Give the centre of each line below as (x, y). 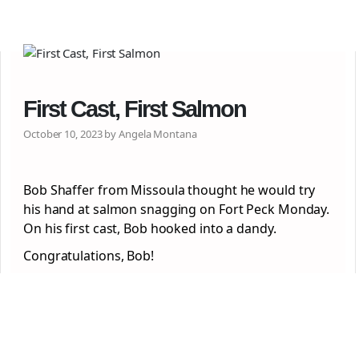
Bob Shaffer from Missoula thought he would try (169, 190)
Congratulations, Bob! (89, 256)
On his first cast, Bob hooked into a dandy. (150, 228)
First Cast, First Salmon (135, 109)
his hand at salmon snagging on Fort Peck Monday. (177, 209)
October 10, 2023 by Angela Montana (110, 134)
